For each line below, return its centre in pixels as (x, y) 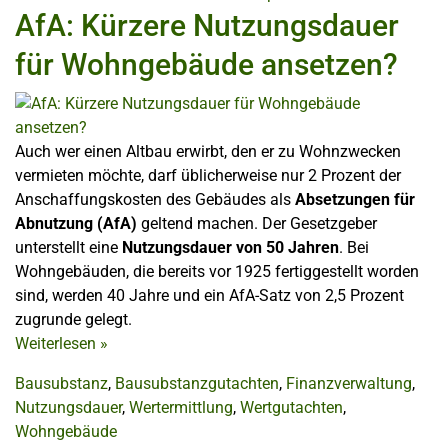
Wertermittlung (181, 407)
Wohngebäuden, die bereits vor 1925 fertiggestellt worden (217, 271)
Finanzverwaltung (349, 383)
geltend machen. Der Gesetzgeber (257, 223)
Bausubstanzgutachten (197, 383)
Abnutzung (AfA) (76, 223)
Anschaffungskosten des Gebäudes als (155, 199)
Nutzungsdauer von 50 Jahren (230, 247)
